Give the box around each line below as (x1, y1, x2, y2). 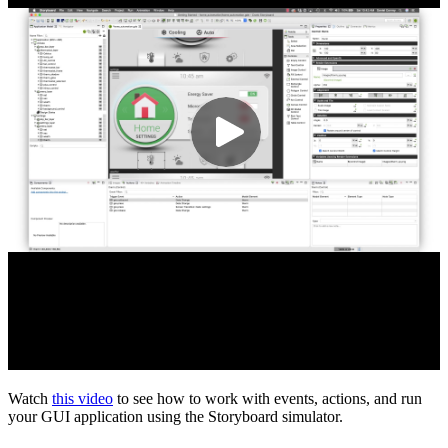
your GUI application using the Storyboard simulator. (8, 407, 343, 425)
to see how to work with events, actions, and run (113, 389, 422, 407)
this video (52, 389, 113, 407)
